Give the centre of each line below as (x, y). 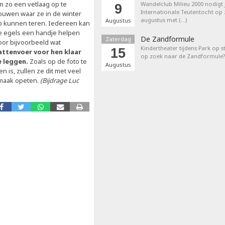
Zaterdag (118, 39)
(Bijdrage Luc (60, 80)
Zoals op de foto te (58, 61)
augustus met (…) (164, 20)
